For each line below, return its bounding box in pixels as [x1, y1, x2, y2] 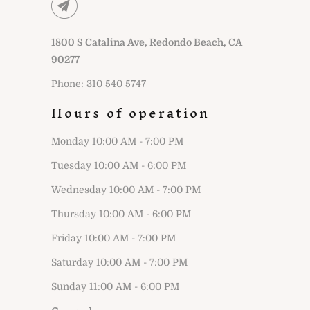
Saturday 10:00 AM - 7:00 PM [51, 256, 188, 268]
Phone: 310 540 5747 [51, 77, 146, 89]
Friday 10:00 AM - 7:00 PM [51, 232, 176, 244]
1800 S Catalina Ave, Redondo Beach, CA [51, 36, 242, 48]
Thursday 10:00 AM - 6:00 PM [51, 208, 191, 219]
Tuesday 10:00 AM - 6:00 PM [51, 159, 186, 171]
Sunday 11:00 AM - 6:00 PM [51, 280, 179, 292]
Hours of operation [51, 98, 210, 127]
